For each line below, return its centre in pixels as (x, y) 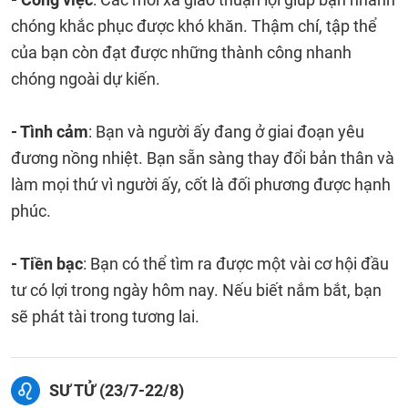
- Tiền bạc (47, 264)
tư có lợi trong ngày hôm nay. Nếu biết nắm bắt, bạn (196, 290)
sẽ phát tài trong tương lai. (105, 316)
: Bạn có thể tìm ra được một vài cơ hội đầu (236, 264)
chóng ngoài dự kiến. (86, 79)
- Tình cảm (50, 132)
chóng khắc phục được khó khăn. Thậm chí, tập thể (194, 26)
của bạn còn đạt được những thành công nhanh (181, 52)
